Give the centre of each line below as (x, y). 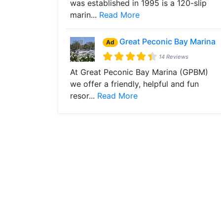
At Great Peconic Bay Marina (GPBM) (139, 72)
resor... (84, 96)
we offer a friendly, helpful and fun (134, 84)
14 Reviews (174, 56)
